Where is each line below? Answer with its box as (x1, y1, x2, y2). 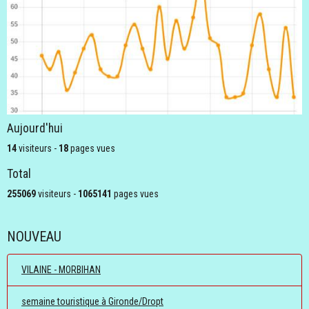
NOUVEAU (7, 228, 61, 246)
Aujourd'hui (7, 121, 63, 136)
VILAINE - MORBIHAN (21, 264, 101, 276)
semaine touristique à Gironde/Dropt (21, 296, 163, 308)
